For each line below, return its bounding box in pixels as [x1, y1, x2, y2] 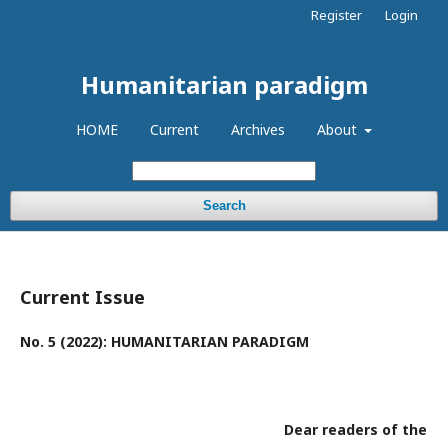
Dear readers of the [20, 420, 427, 439]
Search [202, 198, 246, 213]
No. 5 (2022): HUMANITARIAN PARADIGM [20, 332, 309, 351]
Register [311, 6, 362, 24]
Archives [230, 120, 285, 139]
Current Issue [20, 285, 145, 309]
